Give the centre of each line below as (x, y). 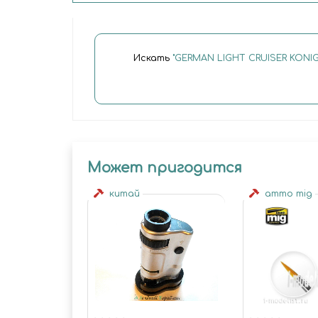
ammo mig (287, 193)
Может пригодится (165, 168)
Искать (153, 59)
